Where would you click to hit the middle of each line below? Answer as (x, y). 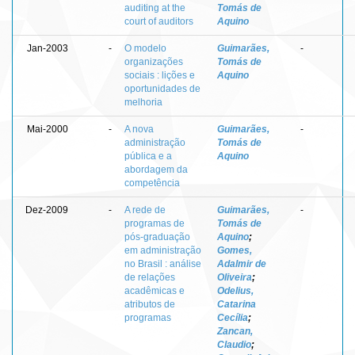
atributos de (150, 304)
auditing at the (155, 8)
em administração (163, 250)
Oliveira (235, 277)
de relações (150, 277)
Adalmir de (242, 263)
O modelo (145, 48)
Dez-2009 (47, 210)
